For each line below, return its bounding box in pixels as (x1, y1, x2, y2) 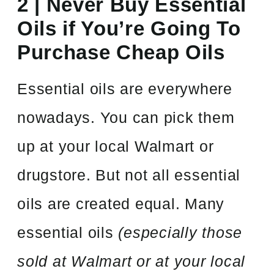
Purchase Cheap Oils (17, 41, 225, 64)
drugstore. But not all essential (17, 166, 241, 183)
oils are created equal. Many (17, 194, 225, 212)
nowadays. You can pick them (17, 108, 235, 126)
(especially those (118, 223, 243, 241)
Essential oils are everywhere (17, 80, 232, 97)
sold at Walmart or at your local (17, 252, 246, 270)
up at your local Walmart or (17, 137, 214, 155)
